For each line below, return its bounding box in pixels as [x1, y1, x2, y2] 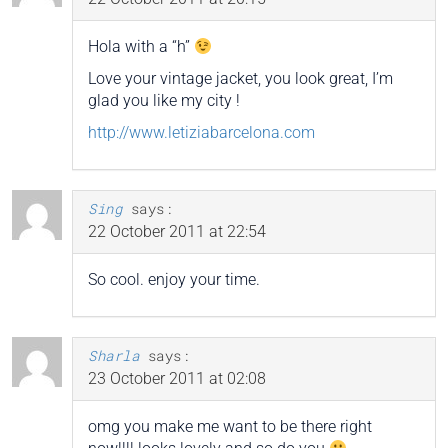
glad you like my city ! [88, 91, 240, 111]
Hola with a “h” [88, 37, 194, 57]
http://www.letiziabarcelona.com [88, 123, 315, 143]
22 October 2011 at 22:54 [88, 222, 266, 242]
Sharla [88, 346, 139, 366]
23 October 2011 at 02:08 [88, 369, 266, 389]
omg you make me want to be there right [88, 417, 372, 437]
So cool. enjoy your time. [88, 270, 260, 290]
